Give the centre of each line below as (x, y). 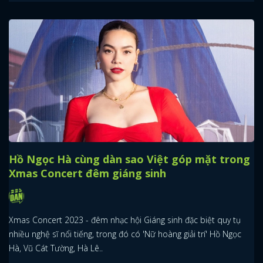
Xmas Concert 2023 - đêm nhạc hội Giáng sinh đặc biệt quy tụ (125, 220)
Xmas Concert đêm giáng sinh (87, 173)
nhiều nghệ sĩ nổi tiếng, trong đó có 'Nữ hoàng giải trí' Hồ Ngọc (125, 234)
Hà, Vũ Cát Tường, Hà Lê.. (56, 248)
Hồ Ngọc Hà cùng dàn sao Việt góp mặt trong (129, 159)
